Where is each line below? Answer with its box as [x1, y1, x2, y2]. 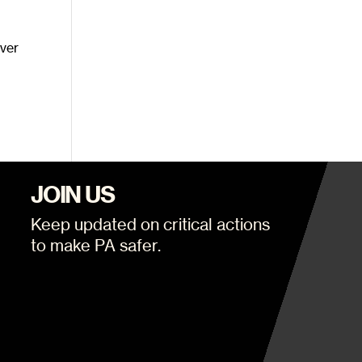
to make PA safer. [31, 234, 162, 255]
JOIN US [31, 179, 115, 208]
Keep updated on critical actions [31, 213, 271, 234]
